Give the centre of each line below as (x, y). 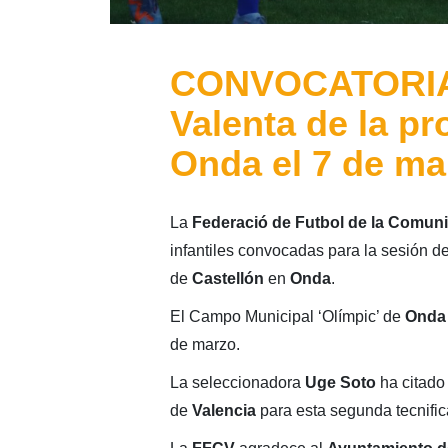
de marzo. (204, 344)
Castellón (227, 278)
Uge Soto (340, 382)
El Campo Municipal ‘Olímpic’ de (287, 316)
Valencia (223, 410)
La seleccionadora (237, 382)
